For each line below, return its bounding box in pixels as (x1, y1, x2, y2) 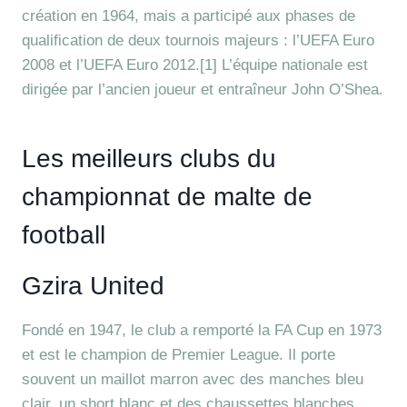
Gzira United (22, 272, 164, 300)
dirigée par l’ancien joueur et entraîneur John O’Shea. (22, 81, 383, 98)
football (22, 221, 105, 249)
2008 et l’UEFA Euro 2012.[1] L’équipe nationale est (22, 56, 368, 74)
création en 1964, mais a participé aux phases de (22, 7, 355, 25)
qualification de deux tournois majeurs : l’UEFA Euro (22, 32, 374, 49)
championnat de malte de (22, 183, 313, 211)
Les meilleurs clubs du (22, 144, 276, 173)
